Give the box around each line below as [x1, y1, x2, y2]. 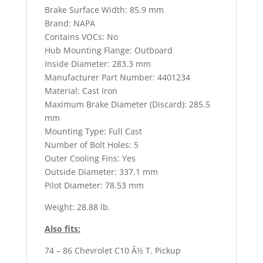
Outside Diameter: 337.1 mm [44, 166, 158, 177]
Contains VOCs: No [44, 31, 118, 42]
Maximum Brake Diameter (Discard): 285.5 [44, 98, 210, 110]
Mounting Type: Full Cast [44, 125, 142, 137]
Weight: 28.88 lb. [44, 201, 110, 213]
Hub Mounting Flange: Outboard [44, 44, 173, 56]
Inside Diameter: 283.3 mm [44, 58, 151, 69]
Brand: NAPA [44, 17, 95, 29]
